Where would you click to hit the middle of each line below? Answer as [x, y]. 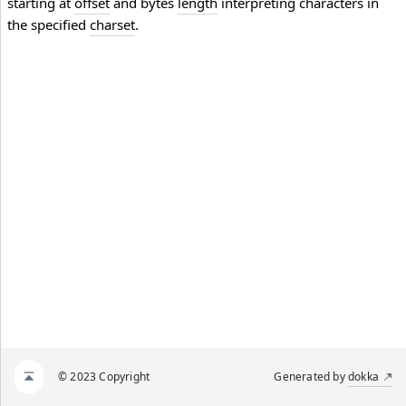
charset [112, 25]
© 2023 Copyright [104, 377]
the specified [48, 25]
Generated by [311, 377]
